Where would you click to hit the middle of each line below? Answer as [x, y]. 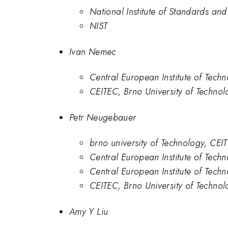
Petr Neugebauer [103, 117]
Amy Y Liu [89, 211]
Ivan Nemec [93, 52]
